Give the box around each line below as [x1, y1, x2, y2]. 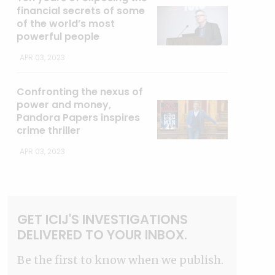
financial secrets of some [17, 4, 145, 18]
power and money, [17, 98, 112, 112]
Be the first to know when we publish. [17, 253, 224, 267]
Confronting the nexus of [17, 85, 144, 99]
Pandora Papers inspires [17, 110, 141, 125]
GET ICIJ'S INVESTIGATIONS [17, 211, 188, 228]
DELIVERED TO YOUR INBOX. [17, 226, 188, 244]
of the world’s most [17, 17, 115, 31]
